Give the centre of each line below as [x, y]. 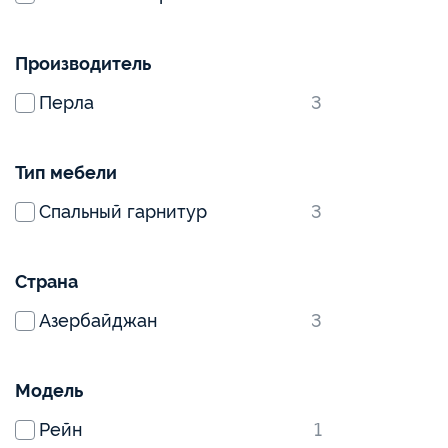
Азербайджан [98, 320]
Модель [49, 390]
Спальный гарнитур [123, 211]
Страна [46, 281]
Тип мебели [66, 172]
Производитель [83, 63]
